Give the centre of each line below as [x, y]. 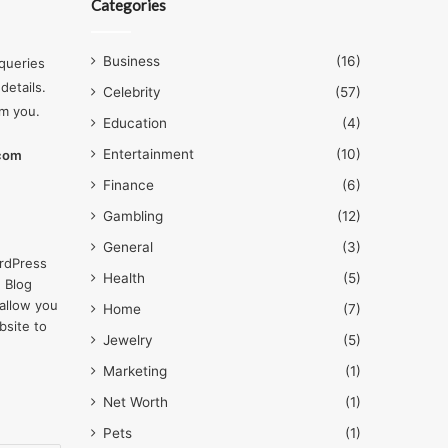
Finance [128, 185]
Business [131, 61]
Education [135, 123]
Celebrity [132, 92]
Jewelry [128, 340]
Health [124, 278]
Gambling [133, 216]
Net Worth [135, 402]
